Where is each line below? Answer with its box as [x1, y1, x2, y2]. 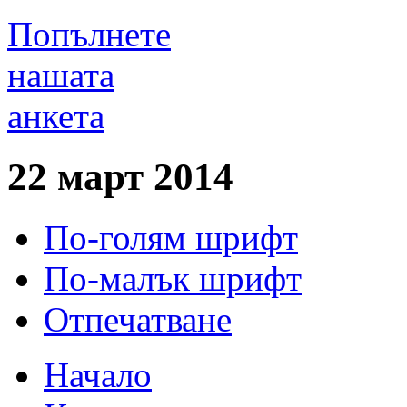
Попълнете [7, 14, 171, 54]
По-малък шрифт [44, 258, 302, 298]
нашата [7, 55, 114, 94]
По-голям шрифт [44, 217, 298, 257]
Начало [44, 354, 152, 394]
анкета [7, 95, 104, 135]
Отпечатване [44, 299, 232, 339]
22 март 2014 [7, 154, 233, 198]
